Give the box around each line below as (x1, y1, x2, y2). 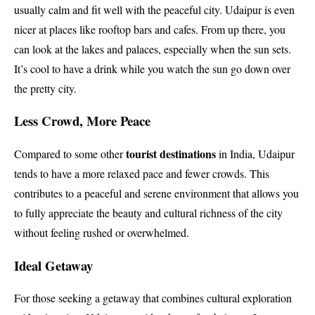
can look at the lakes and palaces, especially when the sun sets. (14, 41, 291, 56)
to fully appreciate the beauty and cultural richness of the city (14, 205, 283, 220)
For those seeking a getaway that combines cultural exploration (14, 290, 292, 306)
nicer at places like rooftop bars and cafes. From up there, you (14, 21, 285, 37)
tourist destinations (126, 145, 216, 162)
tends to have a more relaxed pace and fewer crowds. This (14, 165, 269, 181)
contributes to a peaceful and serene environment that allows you (14, 185, 299, 200)
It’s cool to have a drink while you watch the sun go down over (14, 60, 290, 76)
